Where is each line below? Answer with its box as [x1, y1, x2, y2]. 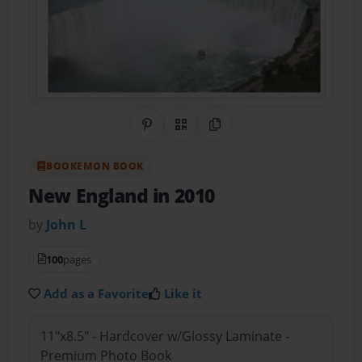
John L [46, 215, 87, 234]
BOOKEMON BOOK [46, 158, 144, 173]
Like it [164, 284, 203, 301]
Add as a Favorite [44, 284, 149, 301]
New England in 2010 [28, 183, 215, 209]
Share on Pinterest [146, 124, 261, 143]
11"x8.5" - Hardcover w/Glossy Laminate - [40, 327, 289, 346]
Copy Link [214, 124, 273, 143]
